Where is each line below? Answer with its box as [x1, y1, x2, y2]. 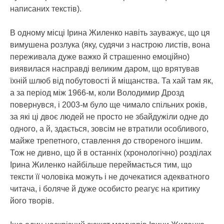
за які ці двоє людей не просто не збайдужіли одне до [10, 112, 208, 121]
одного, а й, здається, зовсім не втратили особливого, [10, 124, 210, 133]
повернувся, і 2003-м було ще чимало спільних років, [10, 100, 207, 109]
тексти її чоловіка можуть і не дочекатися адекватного [10, 172, 209, 181]
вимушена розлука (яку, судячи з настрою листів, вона [10, 40, 210, 49]
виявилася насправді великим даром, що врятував [10, 64, 199, 73]
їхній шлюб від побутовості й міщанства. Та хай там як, [10, 76, 213, 85]
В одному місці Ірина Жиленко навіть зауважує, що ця [10, 28, 210, 37]
